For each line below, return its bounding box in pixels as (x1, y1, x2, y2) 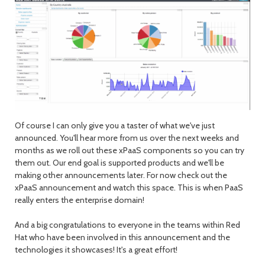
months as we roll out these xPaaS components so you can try (15, 144, 244, 156)
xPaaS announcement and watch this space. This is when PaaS (15, 182, 243, 193)
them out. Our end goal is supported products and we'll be (15, 157, 224, 168)
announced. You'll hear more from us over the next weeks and (15, 132, 239, 143)
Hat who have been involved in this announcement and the (15, 231, 230, 243)
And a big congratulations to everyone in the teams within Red (15, 219, 240, 230)
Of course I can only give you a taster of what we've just (15, 119, 215, 131)
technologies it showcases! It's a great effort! (15, 244, 177, 255)
